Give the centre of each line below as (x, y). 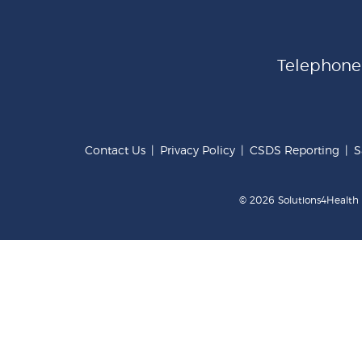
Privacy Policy (198, 152)
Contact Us (115, 152)
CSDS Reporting (295, 152)
